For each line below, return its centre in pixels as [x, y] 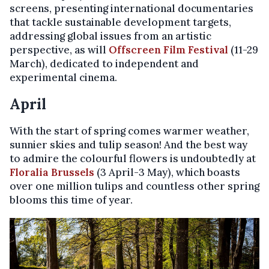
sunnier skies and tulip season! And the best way [128, 145]
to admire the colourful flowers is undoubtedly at [133, 159]
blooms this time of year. [71, 200]
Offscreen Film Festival [168, 50]
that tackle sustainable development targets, [120, 23]
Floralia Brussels [52, 173]
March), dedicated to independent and [104, 64]
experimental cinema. [63, 78]
